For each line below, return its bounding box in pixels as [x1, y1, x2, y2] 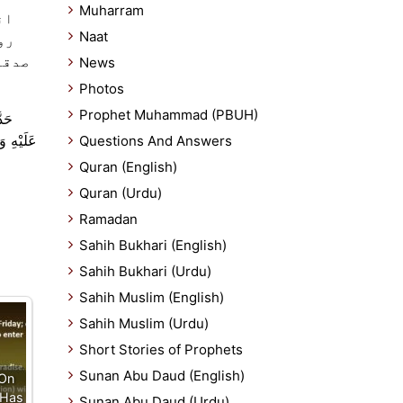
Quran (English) [79, 158, 177, 175]
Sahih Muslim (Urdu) [79, 315, 209, 332]
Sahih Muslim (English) [79, 289, 224, 306]
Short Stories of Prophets [79, 341, 243, 358]
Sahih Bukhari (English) [79, 237, 227, 254]
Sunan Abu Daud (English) [79, 367, 245, 384]
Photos [79, 80, 124, 97]
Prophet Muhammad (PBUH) [79, 106, 258, 123]
